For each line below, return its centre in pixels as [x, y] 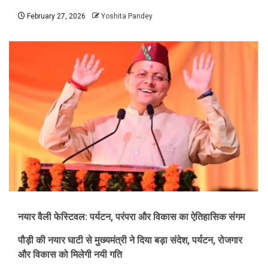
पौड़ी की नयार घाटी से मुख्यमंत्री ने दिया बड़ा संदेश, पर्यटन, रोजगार [130, 240]
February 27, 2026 [55, 16]
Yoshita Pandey [127, 16]
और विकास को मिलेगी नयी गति [70, 255]
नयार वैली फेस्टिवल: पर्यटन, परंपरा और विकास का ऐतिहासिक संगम [131, 217]
